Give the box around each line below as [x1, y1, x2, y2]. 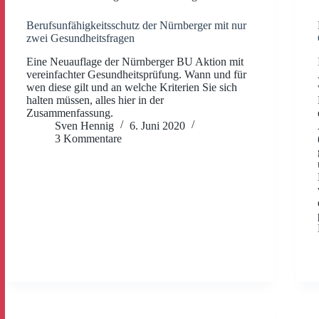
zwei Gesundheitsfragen [26, 32, 135, 44]
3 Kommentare [55, 132, 122, 145]
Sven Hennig [55, 119, 114, 132]
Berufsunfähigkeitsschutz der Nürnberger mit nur [26, 19, 246, 31]
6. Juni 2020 [130, 119, 185, 132]
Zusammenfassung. [26, 106, 113, 119]
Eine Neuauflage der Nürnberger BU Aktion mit [26, 55, 244, 68]
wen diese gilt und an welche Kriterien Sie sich [26, 80, 237, 93]
